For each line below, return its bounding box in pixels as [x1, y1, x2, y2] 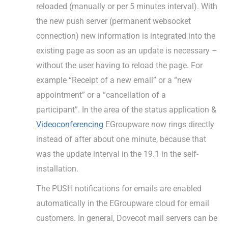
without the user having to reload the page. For [36, 61, 203, 71]
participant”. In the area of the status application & [36, 105, 216, 115]
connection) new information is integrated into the [36, 31, 215, 41]
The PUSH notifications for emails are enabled [36, 184, 202, 194]
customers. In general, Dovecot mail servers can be [36, 213, 217, 223]
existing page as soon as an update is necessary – [36, 46, 217, 56]
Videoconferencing [36, 120, 103, 130]
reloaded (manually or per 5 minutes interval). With [36, 2, 217, 12]
